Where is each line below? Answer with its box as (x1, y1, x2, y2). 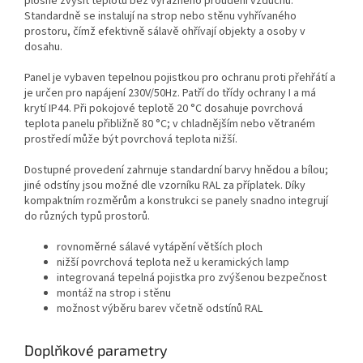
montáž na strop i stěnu (57, 285, 171, 302)
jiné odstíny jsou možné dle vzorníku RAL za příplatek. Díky (24, 177, 305, 194)
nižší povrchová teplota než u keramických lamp (57, 254, 289, 271)
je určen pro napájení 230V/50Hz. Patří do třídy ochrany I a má (24, 85, 316, 102)
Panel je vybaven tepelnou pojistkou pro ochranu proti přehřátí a (24, 70, 335, 87)
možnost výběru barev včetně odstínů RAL (57, 301, 263, 318)
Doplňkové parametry (24, 341, 168, 360)
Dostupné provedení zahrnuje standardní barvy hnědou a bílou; (24, 162, 328, 179)
